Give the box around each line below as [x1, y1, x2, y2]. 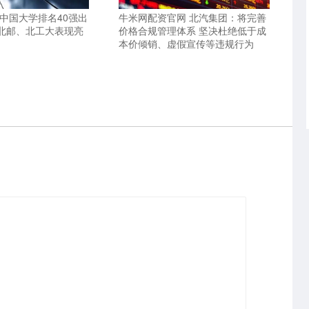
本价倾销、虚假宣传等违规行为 [119, 36, 255, 50]
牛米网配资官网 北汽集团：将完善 [119, 10, 267, 24]
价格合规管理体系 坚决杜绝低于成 [119, 23, 267, 37]
